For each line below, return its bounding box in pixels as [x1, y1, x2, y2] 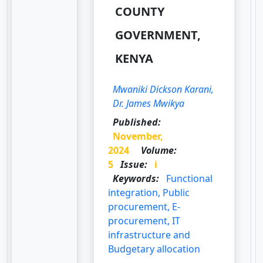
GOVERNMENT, [115, 26, 201, 43]
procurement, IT [108, 214, 181, 227]
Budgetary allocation [108, 242, 201, 255]
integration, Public [108, 186, 190, 199]
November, [113, 129, 164, 143]
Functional [166, 171, 213, 185]
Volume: [141, 143, 177, 157]
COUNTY [115, 3, 165, 19]
